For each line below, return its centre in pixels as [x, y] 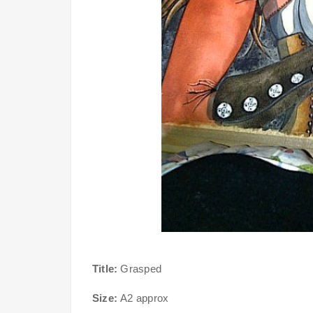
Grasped [139, 268]
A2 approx [143, 298]
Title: [105, 268]
